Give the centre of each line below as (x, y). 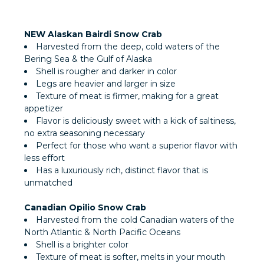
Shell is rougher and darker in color (106, 72)
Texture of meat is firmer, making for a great (127, 96)
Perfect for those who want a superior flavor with (137, 146)
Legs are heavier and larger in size (106, 84)
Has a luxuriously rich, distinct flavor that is (122, 171)
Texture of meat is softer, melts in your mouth (131, 257)
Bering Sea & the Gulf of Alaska (88, 59)
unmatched (48, 183)
